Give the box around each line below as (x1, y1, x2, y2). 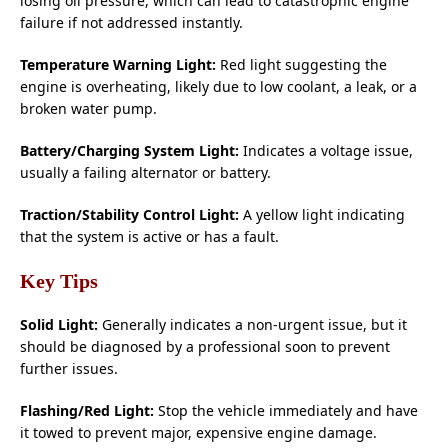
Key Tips (20, 269, 98, 292)
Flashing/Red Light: (20, 400, 154, 420)
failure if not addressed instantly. (20, 12, 243, 32)
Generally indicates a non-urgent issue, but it (98, 314, 407, 334)
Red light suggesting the (216, 54, 387, 74)
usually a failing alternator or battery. (20, 162, 271, 182)
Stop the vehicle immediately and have (154, 400, 418, 420)
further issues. (20, 358, 118, 378)
